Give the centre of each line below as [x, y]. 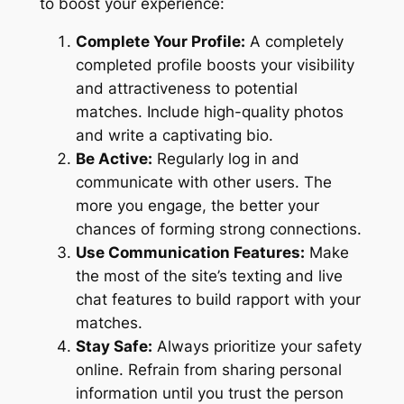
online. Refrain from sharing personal [208, 370]
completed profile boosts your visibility [215, 65]
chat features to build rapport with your [218, 300]
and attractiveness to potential [186, 89]
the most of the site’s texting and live [209, 276]
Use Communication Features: [190, 253]
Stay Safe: [114, 347]
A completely [294, 42]
